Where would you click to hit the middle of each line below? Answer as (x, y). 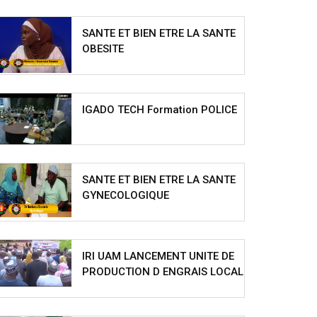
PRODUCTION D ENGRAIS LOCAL (163, 271)
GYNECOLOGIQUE (126, 195)
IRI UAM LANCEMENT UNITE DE (158, 256)
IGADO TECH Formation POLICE (160, 109)
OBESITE (103, 48)
